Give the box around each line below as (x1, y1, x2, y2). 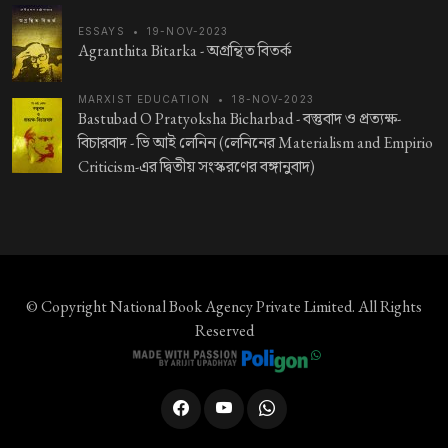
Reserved (194, 320, 254, 342)
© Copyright (26, 296, 110, 318)
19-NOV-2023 (147, 25, 229, 38)
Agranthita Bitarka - (78, 40, 207, 62)
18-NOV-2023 (232, 93, 314, 106)
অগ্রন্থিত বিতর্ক (207, 40, 291, 62)
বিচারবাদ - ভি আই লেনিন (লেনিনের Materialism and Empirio (78, 132, 433, 154)
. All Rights (352, 296, 422, 318)
